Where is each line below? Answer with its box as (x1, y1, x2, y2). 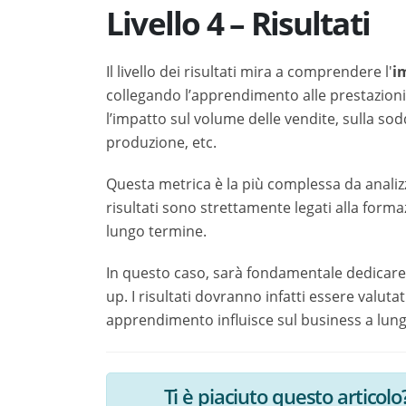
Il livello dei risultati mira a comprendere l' (106, 62, 392, 82)
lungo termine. (106, 221, 207, 241)
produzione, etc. (106, 132, 217, 152)
